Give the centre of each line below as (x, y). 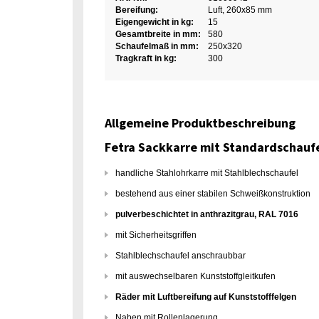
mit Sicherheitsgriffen (156, 235)
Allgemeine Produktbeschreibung (200, 123)
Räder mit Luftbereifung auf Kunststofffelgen (206, 297)
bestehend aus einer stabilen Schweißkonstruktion (214, 194)
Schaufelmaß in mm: (157, 46)
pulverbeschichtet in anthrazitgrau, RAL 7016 (207, 214)
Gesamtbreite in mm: (158, 34)
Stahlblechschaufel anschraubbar (181, 256)
